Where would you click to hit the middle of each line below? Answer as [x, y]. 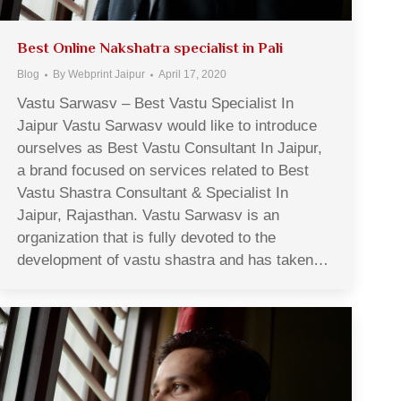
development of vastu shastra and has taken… [173, 260]
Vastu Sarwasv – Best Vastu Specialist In [155, 104]
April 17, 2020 [192, 75]
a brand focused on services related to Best [163, 171]
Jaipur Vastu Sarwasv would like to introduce [167, 126]
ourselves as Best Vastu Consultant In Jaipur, [170, 149]
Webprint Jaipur [107, 75]
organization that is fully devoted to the [146, 238]
